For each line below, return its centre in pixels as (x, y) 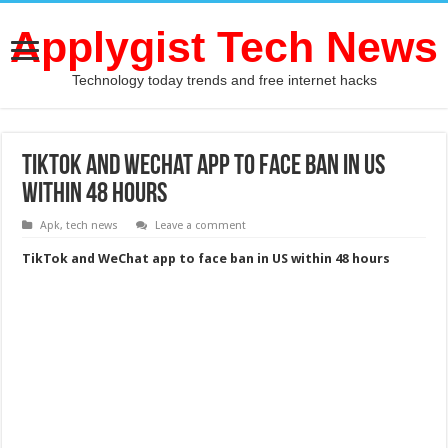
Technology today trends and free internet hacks (224, 80)
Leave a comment (201, 225)
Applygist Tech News (224, 47)
